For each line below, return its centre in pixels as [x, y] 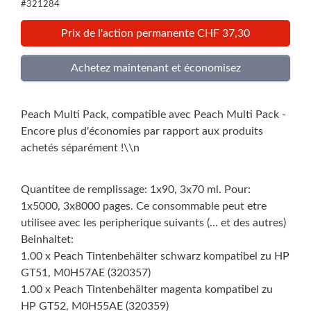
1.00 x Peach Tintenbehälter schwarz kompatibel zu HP [155, 257]
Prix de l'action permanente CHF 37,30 [155, 34]
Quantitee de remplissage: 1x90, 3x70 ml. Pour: [136, 190]
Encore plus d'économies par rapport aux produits [142, 132]
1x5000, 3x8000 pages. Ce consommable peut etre [144, 207]
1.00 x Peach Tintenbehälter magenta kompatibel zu [147, 290]
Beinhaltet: [47, 240]
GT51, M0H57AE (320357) [86, 273]
